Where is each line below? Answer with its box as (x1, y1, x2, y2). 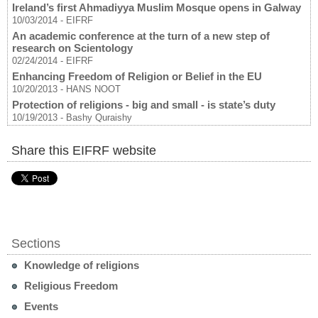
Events (21, 300, 58, 313)
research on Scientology (12, 42, 133, 55)
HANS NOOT (66, 84, 121, 95)
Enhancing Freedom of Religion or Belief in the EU (12, 70, 262, 83)
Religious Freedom (21, 280, 118, 292)
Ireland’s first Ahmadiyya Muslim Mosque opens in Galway (12, 1, 301, 14)
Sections (11, 236, 60, 251)
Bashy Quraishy (66, 112, 132, 124)
